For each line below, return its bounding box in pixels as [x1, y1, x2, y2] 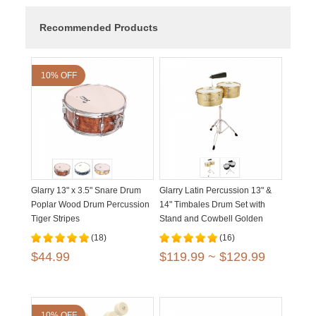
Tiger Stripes [31, 214, 80, 224]
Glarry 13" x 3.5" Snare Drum [31, 186, 141, 195]
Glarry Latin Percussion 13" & [159, 186, 272, 195]
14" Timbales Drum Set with [159, 200, 265, 209]
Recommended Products [39, 22, 158, 33]
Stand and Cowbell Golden [159, 214, 263, 224]
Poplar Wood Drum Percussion [31, 200, 150, 209]
